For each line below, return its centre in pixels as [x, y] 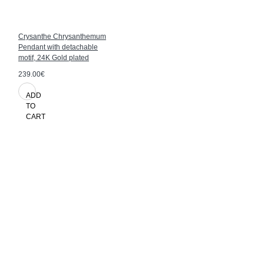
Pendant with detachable [58, 47]
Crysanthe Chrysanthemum [62, 36]
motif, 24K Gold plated [54, 57]
